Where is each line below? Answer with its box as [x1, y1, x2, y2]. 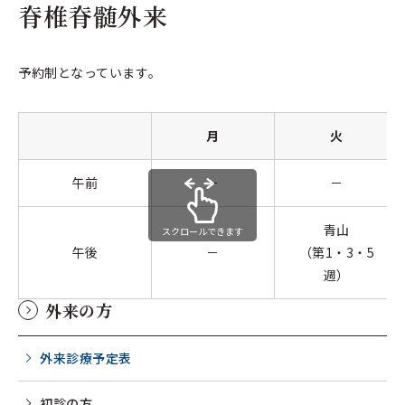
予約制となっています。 [18, 62, 162, 81]
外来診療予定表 [40, 348, 132, 367]
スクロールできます [162, 224, 243, 239]
